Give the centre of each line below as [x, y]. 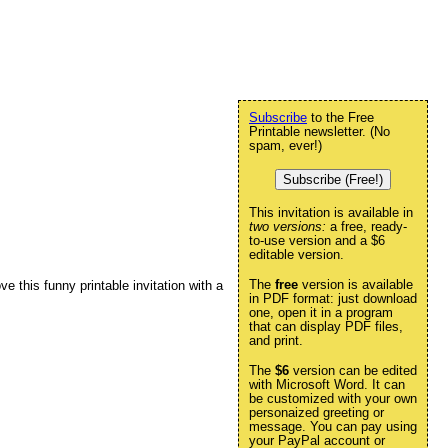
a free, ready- [366, 226]
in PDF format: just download [333, 298]
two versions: [287, 226]
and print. [276, 340]
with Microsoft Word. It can [327, 384]
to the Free [340, 117]
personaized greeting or [316, 412]
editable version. [296, 254]
